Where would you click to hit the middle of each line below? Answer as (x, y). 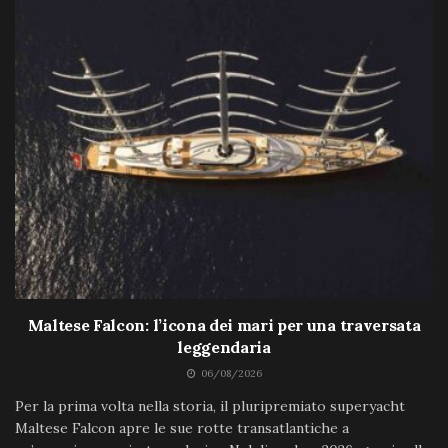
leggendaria (224, 346)
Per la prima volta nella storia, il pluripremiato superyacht (210, 405)
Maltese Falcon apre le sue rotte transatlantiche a (182, 427)
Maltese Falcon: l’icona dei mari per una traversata (224, 324)
